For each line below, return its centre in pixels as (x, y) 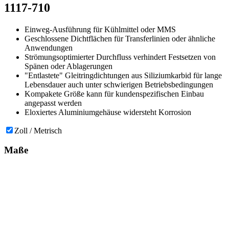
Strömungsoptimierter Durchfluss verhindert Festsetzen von (120, 57)
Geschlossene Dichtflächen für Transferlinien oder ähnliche (120, 38)
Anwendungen (49, 48)
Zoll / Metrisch (38, 130)
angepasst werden (53, 103)
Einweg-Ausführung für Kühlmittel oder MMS (100, 29)
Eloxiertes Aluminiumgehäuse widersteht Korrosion (108, 112)
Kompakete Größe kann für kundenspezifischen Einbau (114, 94)
